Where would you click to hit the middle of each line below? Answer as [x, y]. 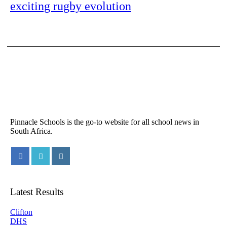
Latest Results [37, 192]
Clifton [22, 212]
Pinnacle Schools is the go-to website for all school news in [105, 122]
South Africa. [32, 131]
